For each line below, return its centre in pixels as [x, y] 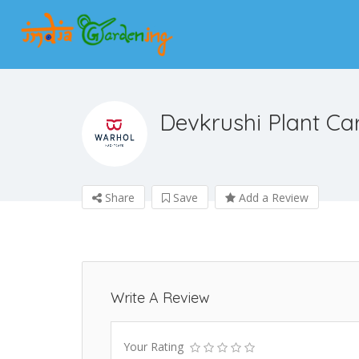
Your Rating [153, 347]
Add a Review [272, 198]
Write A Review [160, 298]
